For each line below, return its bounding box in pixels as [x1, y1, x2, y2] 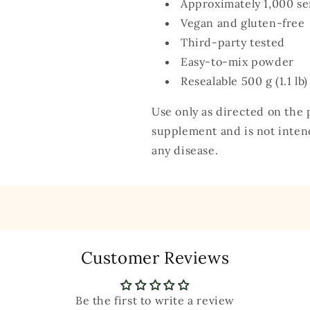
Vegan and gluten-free [181, 16, 305, 30]
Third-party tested [181, 35, 285, 49]
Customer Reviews [80, 247, 230, 268]
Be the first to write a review [75, 293, 235, 307]
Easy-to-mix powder [181, 55, 294, 69]
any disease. [152, 143, 219, 157]
